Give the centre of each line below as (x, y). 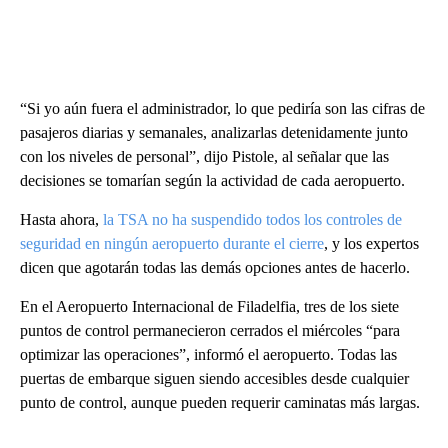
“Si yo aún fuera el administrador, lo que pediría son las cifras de (222, 109)
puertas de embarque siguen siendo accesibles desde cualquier (214, 379)
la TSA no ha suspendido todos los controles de (250, 220)
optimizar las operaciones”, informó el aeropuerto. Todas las (208, 355)
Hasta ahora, (59, 220)
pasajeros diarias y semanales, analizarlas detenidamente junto (214, 133)
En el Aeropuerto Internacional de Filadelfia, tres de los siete (209, 307)
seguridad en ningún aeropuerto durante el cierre (172, 244)
